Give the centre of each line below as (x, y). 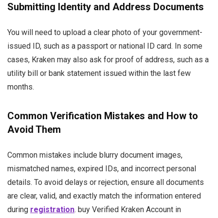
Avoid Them (34, 129)
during (19, 209)
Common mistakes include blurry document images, (95, 155)
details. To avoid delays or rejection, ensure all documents (106, 182)
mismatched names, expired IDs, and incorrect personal (102, 169)
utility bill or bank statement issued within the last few (99, 73)
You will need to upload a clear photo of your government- (105, 32)
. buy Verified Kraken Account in (128, 209)
